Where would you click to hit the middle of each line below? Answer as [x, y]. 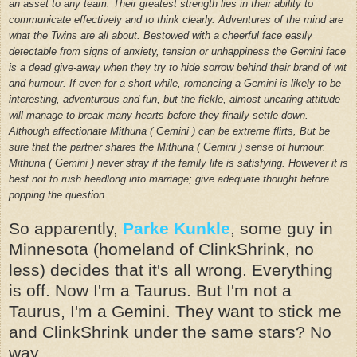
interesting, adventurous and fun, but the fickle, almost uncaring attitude [175, 99]
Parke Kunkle [177, 228]
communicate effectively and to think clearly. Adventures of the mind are [176, 19]
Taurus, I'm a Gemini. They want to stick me [175, 311]
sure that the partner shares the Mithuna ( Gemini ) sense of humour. [167, 147]
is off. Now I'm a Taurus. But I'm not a [150, 290]
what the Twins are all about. [75, 35]
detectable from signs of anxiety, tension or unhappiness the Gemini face [177, 51]
